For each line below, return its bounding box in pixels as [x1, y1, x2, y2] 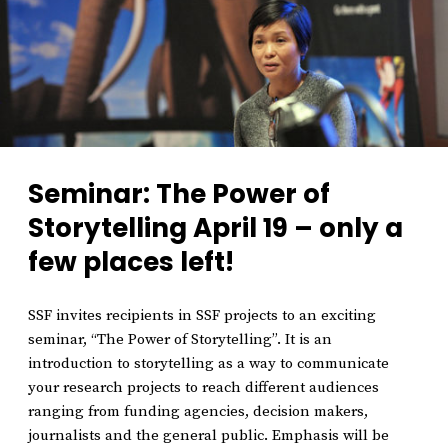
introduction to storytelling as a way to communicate [28, 354, 389, 373]
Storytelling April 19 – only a [28, 208, 403, 246]
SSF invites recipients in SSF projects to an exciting [28, 306, 376, 325]
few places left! [28, 242, 234, 280]
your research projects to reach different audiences [28, 378, 379, 397]
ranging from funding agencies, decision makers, [28, 402, 368, 421]
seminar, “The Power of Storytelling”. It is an [28, 330, 332, 349]
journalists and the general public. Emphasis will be [28, 426, 389, 445]
